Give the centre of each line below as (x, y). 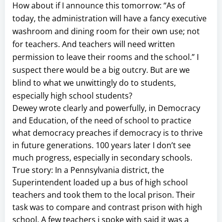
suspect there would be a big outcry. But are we (101, 70)
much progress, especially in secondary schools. (102, 157)
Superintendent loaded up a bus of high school (100, 182)
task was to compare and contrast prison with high (107, 207)
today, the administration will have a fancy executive (110, 18)
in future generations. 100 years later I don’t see (102, 145)
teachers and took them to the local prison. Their (104, 194)
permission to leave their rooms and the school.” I (106, 57)
